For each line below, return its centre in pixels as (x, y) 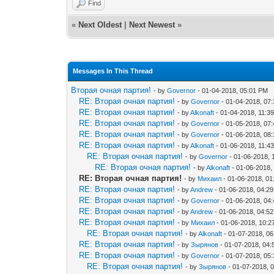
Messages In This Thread (113, 71)
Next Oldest (100, 25)
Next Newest (152, 25)
